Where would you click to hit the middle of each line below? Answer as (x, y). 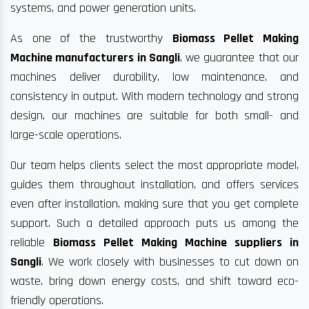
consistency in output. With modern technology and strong (154, 97)
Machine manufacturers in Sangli (95, 58)
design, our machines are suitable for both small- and (154, 116)
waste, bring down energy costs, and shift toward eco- (154, 281)
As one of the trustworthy (91, 39)
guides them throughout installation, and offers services (154, 185)
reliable (32, 243)
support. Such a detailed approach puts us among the (154, 223)
